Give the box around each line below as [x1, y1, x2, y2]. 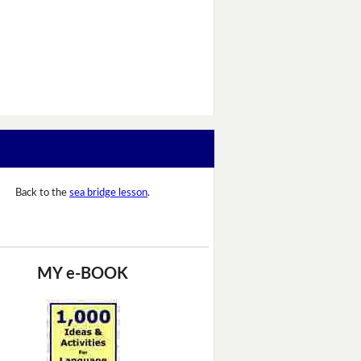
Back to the [15, 188, 69, 199]
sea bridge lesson [69, 188, 147, 199]
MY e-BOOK [37, 265, 128, 282]
